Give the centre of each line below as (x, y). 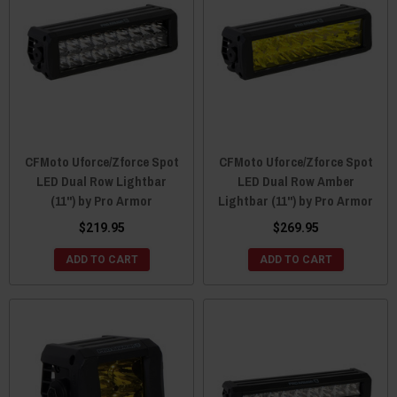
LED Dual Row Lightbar (101, 181)
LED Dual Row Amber (296, 181)
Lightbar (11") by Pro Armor (296, 201)
